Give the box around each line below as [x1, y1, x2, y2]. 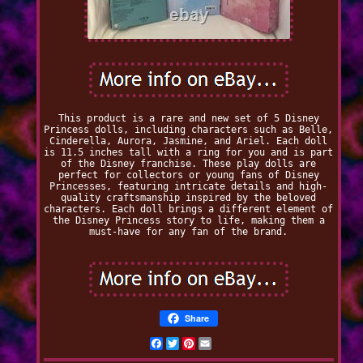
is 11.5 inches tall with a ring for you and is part [44, 147, 334, 159]
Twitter [178, 338, 219, 350]
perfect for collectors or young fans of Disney [58, 169, 319, 181]
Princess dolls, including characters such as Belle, [44, 124, 334, 136]
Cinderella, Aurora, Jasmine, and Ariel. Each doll [49, 135, 328, 147]
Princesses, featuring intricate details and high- [49, 181, 328, 193]
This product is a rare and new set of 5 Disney [58, 113, 319, 125]
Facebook [162, 338, 208, 350]
